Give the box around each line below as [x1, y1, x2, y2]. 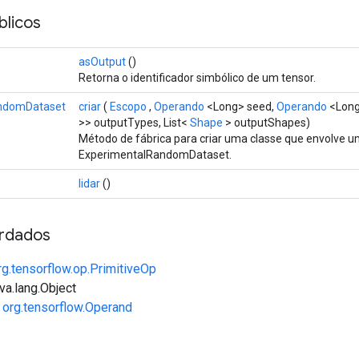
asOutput [79, 54, 126, 68]
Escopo [110, 99, 147, 113]
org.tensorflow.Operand [2, 299, 132, 315]
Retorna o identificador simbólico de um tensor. [79, 71, 316, 84]
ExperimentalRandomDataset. [79, 147, 232, 161]
